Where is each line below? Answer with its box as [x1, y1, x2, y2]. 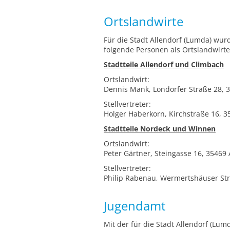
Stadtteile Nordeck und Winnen [104, 124, 216, 133]
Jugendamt [104, 197, 166, 214]
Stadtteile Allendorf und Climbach [104, 60, 224, 69]
